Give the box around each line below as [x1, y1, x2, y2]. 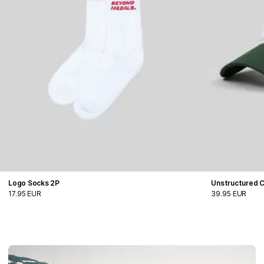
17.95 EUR [8, 189, 41, 199]
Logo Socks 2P [8, 179, 60, 188]
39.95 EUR [211, 189, 247, 199]
